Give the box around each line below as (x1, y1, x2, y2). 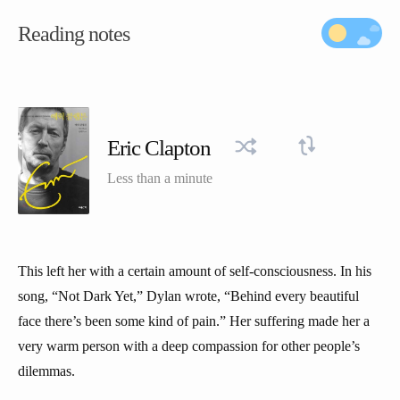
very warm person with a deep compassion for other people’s (18, 338, 360, 354)
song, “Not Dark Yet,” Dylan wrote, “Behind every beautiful (18, 288, 359, 304)
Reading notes (18, 22, 129, 46)
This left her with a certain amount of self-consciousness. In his (18, 263, 371, 279)
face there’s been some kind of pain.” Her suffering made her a (18, 313, 370, 329)
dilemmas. (18, 363, 75, 379)
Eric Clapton (107, 136, 215, 160)
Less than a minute (107, 171, 212, 186)
